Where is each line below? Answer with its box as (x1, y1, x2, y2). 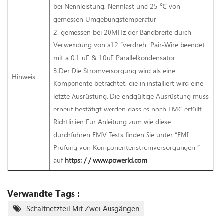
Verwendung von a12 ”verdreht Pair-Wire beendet (53, 39, 205, 49)
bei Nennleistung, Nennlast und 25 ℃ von (53, 1, 180, 11)
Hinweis (12, 72, 35, 81)
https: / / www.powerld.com (63, 155, 147, 165)
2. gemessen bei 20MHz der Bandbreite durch (53, 27, 191, 37)
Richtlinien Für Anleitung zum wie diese (53, 116, 171, 126)
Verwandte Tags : (7, 187, 80, 199)
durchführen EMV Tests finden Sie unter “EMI (53, 129, 189, 139)
